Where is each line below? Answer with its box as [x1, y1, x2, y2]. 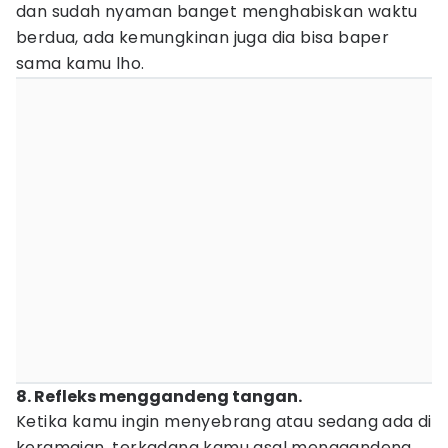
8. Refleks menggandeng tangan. [16, 385, 302, 408]
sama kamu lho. [16, 52, 145, 75]
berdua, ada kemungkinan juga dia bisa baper [16, 26, 390, 49]
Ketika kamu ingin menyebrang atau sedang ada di [16, 410, 432, 433]
